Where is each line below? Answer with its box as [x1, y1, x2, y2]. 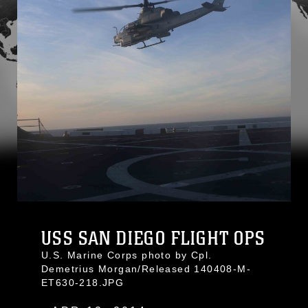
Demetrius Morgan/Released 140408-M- [41, 263, 251, 274]
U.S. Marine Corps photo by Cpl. [41, 250, 212, 261]
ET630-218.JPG [41, 277, 124, 288]
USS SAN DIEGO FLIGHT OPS [41, 227, 265, 250]
